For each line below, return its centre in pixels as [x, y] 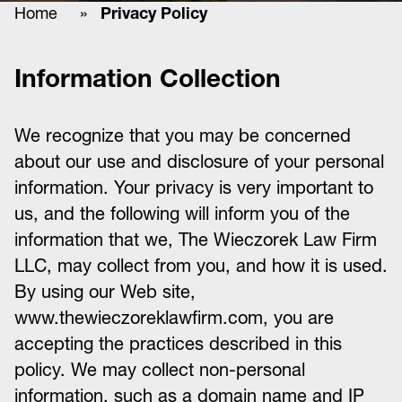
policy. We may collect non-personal [160, 370]
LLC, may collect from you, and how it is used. [201, 266]
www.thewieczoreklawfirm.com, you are [174, 318]
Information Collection [148, 78]
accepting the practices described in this [178, 344]
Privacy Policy [154, 13]
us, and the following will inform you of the [182, 214]
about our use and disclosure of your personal [199, 162]
